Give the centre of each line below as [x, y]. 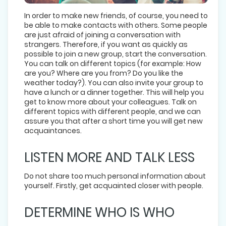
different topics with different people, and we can [112, 111]
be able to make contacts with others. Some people [116, 25]
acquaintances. [53, 130]
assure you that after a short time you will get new [114, 121]
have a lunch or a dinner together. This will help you [114, 92]
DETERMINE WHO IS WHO [99, 212]
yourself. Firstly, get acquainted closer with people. [114, 185]
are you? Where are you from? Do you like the [104, 73]
